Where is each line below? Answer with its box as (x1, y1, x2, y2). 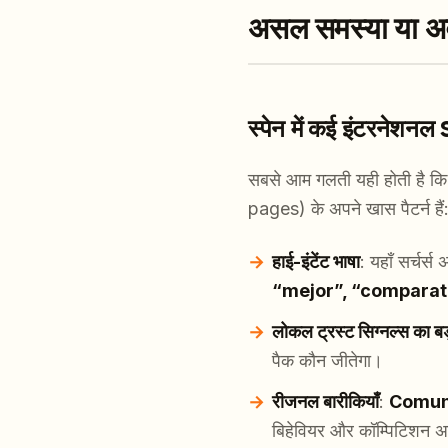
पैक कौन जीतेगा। (272, 350, 383, 372)
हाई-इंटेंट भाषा (272, 251, 360, 273)
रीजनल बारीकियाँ (272, 391, 379, 413)
